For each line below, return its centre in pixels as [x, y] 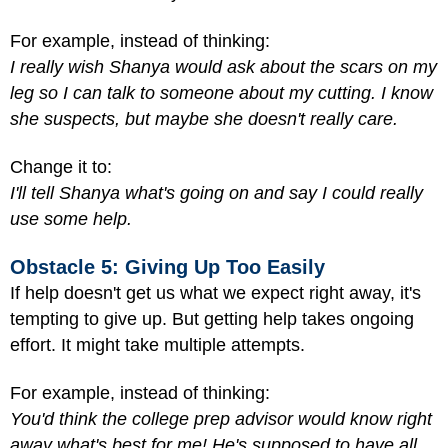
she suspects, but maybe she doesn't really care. [204, 118]
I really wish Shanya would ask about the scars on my [223, 66]
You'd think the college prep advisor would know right [221, 419]
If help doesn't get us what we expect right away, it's [215, 292]
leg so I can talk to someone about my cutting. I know [221, 92]
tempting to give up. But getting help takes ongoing [212, 318]
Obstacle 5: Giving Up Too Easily [167, 266]
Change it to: [61, 167]
